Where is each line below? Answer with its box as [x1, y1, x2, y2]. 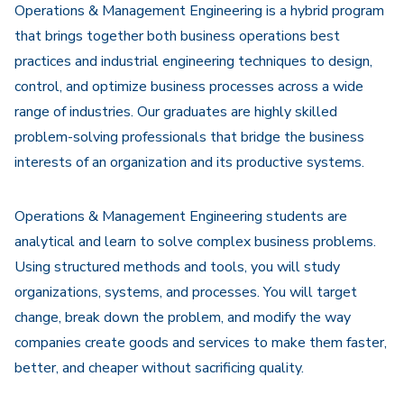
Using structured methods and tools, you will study [14, 257, 340, 277]
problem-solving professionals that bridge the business [14, 127, 364, 147]
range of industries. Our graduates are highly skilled [14, 102, 337, 122]
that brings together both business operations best [14, 26, 340, 46]
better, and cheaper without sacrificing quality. [14, 358, 304, 378]
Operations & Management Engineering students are [14, 207, 347, 226]
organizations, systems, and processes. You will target [14, 282, 357, 302]
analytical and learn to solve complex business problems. [14, 232, 376, 252]
